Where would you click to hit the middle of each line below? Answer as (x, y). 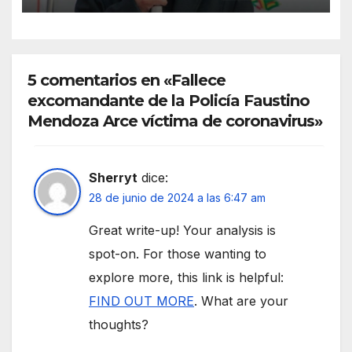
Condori (74, 17)
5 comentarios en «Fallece (126, 81)
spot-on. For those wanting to (178, 254)
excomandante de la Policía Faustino (169, 101)
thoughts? (119, 325)
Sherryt (113, 178)
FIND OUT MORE (141, 301)
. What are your (241, 301)
